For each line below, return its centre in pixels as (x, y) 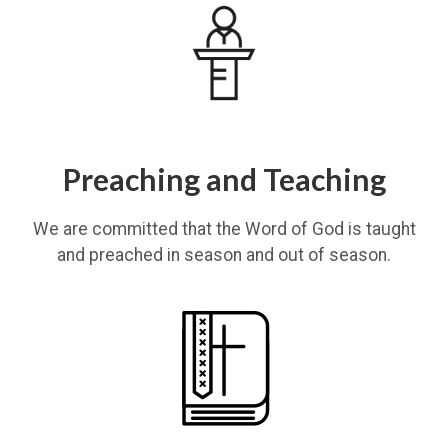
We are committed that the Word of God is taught (224, 229)
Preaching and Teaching (224, 179)
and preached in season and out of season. (224, 255)
